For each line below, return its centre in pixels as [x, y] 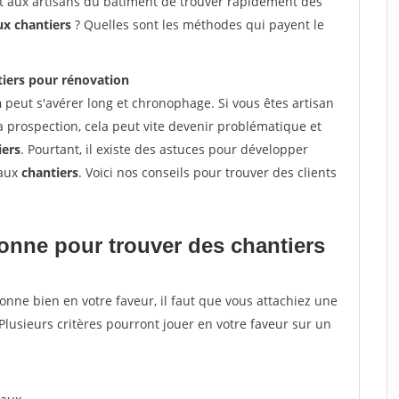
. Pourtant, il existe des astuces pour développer [164, 149]
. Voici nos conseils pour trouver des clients [208, 172]
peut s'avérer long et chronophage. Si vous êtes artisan [168, 103]
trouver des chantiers [217, 245]
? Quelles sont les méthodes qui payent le [199, 24]
